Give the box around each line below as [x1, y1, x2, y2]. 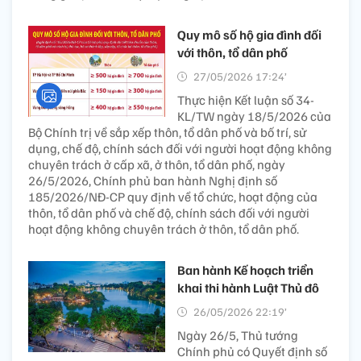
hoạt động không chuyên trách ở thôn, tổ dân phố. [28, 221, 299, 238]
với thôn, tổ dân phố [177, 44, 288, 61]
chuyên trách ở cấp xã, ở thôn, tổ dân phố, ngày [28, 156, 285, 173]
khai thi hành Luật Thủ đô [177, 280, 319, 297]
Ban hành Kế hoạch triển [177, 262, 313, 279]
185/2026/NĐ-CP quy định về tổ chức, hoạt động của [28, 189, 317, 205]
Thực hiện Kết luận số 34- [177, 92, 314, 109]
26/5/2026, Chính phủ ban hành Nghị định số [28, 172, 277, 189]
